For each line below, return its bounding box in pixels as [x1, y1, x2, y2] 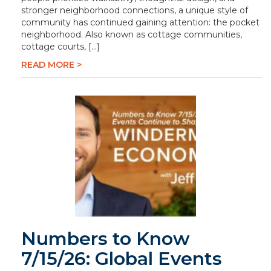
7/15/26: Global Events [21, 247, 222, 270]
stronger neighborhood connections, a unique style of [21, 5, 248, 16]
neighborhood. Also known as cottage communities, [21, 29, 242, 40]
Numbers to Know [21, 227, 190, 250]
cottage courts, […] [21, 41, 100, 52]
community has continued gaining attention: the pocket [21, 17, 260, 28]
